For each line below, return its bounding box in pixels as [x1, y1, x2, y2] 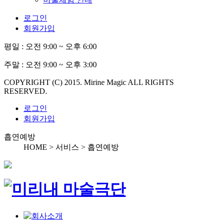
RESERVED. [4, 86, 47, 95]
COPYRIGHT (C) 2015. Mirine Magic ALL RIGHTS [4, 78, 174, 86]
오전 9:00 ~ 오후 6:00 [26, 42, 97, 51]
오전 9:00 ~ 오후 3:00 [26, 60, 97, 69]
